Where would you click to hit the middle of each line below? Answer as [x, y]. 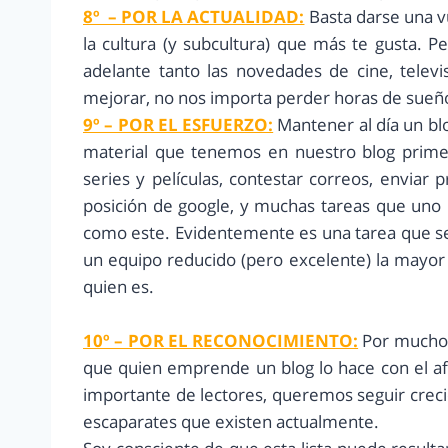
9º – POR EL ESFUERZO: [178, 125]
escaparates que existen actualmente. [231, 422]
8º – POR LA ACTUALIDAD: [194, 17]
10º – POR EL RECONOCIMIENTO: [221, 341]
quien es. [118, 287]
